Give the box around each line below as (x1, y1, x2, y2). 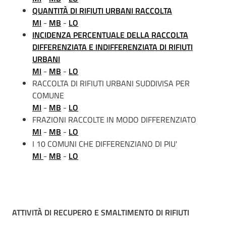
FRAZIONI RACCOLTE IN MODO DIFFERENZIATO (32, 114, 196, 126)
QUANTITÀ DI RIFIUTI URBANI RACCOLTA (32, 5, 172, 17)
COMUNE (32, 89, 64, 101)
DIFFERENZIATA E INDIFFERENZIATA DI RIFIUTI (32, 41, 193, 53)
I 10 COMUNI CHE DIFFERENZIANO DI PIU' (32, 138, 177, 150)
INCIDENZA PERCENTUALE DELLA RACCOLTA (32, 29, 188, 41)
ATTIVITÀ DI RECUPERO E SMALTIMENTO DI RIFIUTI (12, 206, 189, 218)
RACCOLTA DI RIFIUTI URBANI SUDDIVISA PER (32, 77, 190, 89)
